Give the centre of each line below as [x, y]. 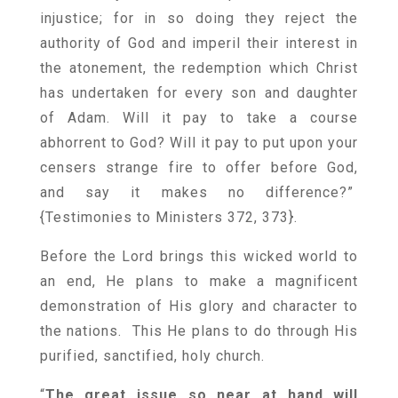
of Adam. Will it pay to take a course [199, 118]
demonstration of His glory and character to [199, 306]
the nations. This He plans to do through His [199, 331]
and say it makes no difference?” [199, 192]
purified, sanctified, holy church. [152, 356]
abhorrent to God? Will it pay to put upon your [199, 143]
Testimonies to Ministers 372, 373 [167, 217]
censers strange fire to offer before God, [199, 167]
